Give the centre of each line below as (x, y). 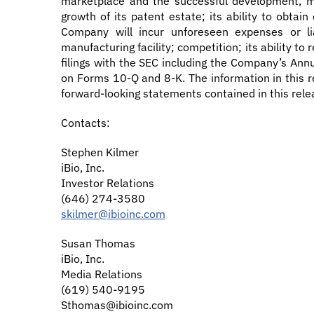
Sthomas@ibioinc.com (117, 305)
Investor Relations (108, 183)
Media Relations (102, 274)
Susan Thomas (98, 243)
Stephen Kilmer (100, 152)
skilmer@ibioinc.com (113, 214)
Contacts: (86, 123)
